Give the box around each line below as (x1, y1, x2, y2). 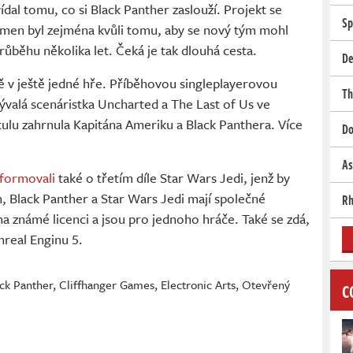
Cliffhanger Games (58, 275, 154, 293)
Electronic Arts (160, 275, 236, 293)
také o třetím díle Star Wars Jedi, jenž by (55, 167, 290, 188)
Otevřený (241, 275, 290, 293)
